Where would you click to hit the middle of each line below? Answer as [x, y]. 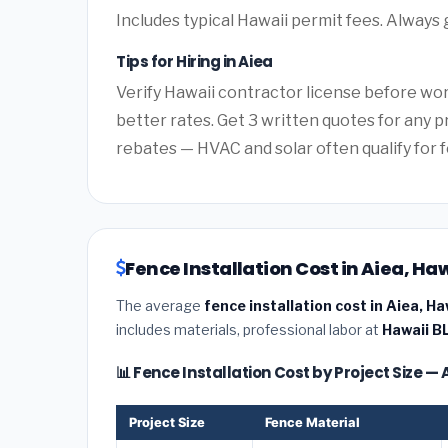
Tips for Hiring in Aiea [194, 62]
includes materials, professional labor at [249, 329]
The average [160, 305]
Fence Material [312, 422]
